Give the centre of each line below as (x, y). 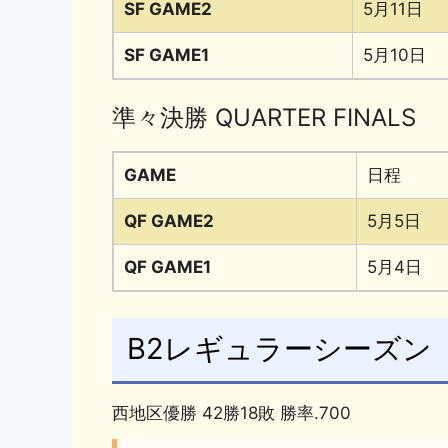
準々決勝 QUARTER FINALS (264, 117)
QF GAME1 (167, 267)
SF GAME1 (166, 54)
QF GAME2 (169, 221)
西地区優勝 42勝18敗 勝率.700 (231, 412)
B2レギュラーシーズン (279, 348)
